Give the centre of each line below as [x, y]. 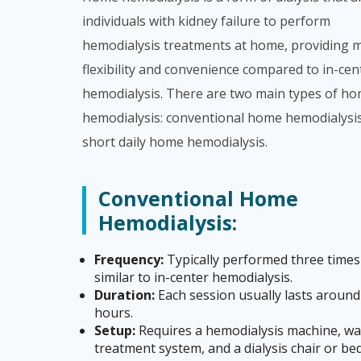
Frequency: [129, 259]
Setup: [115, 330]
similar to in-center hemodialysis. [193, 277]
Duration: [124, 295]
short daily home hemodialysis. [175, 142]
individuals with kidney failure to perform [206, 21]
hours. [114, 313]
